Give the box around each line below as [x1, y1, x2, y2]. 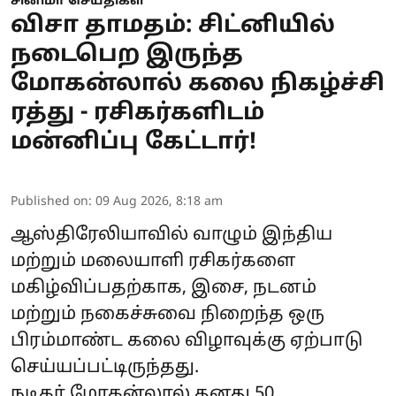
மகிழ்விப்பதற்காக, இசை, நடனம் [11, 277, 316, 299]
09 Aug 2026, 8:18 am [95, 194, 223, 209]
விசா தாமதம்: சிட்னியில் [11, 11, 335, 41]
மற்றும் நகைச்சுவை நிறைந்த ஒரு [11, 303, 324, 325]
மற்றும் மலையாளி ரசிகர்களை [11, 250, 295, 272]
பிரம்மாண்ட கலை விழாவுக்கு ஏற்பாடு [11, 330, 362, 352]
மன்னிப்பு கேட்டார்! [11, 127, 256, 157]
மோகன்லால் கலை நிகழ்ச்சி [11, 69, 385, 99]
